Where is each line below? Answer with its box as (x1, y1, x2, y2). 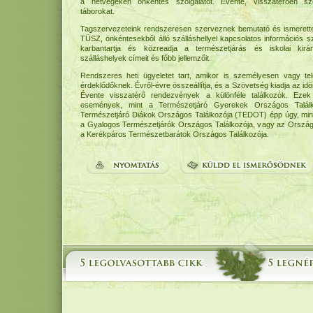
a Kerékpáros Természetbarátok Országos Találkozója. (80, 130, 269, 138)
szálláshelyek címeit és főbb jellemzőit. (80, 54, 211, 62)
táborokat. (80, 7, 115, 15)
